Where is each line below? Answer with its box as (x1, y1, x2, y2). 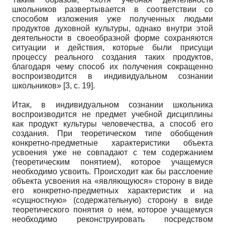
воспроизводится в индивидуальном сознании (12, 71, 213, 80)
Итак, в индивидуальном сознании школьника (12, 100, 213, 109)
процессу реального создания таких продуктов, (12, 52, 213, 61)
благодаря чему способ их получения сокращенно (12, 62, 213, 71)
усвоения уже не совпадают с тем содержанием (12, 148, 213, 157)
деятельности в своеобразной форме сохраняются (12, 33, 213, 42)
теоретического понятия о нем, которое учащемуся (12, 205, 213, 214)
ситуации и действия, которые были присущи (12, 43, 213, 52)
